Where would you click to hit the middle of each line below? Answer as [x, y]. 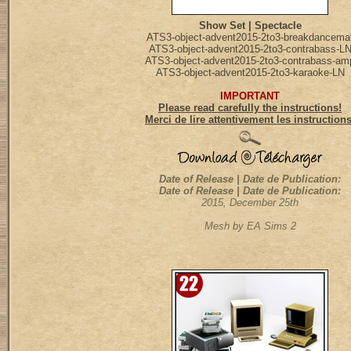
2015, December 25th [250, 203]
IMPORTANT [250, 96]
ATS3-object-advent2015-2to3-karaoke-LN [250, 72]
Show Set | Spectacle [250, 25]
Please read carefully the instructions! [250, 108]
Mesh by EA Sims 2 [250, 226]
